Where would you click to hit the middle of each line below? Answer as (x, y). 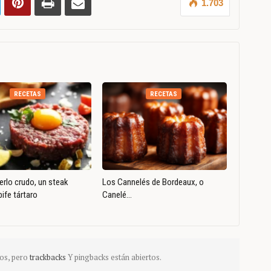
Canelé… (117, 194)
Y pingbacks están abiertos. (114, 257)
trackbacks (48, 257)
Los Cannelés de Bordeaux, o (153, 182)
